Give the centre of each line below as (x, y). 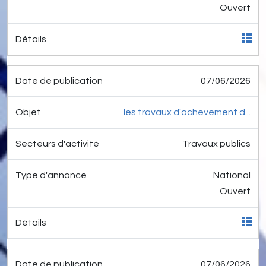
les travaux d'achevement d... (187, 113)
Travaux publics (216, 144)
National (232, 175)
